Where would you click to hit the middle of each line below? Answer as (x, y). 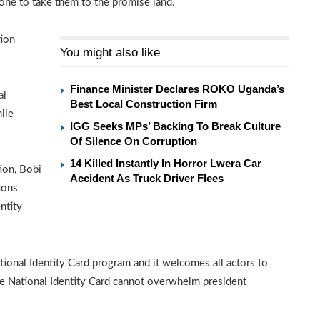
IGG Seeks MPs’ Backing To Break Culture (175, 126)
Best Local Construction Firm (144, 104)
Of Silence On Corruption (134, 141)
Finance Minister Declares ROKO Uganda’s (177, 89)
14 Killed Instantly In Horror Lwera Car (166, 163)
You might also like (110, 52)
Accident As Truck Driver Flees (147, 178)
